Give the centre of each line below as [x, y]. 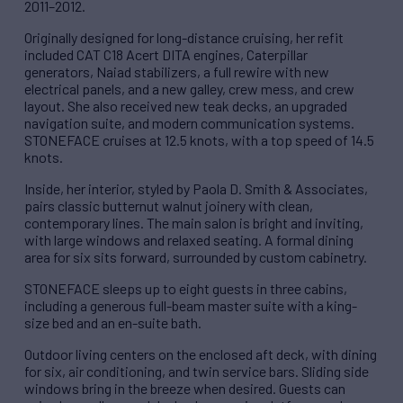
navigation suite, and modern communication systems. [189, 122]
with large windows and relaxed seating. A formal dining [189, 239]
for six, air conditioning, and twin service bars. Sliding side [197, 371]
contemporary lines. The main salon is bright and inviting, [194, 222]
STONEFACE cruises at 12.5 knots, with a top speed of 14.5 [199, 139]
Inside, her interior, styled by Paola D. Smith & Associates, [196, 188]
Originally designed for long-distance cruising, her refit [184, 37]
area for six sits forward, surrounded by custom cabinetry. [196, 256]
